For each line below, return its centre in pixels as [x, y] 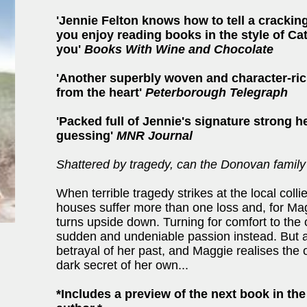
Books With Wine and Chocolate [179, 49]
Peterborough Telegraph [217, 93]
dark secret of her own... [122, 265]
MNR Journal [155, 136]
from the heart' [101, 93]
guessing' [86, 136]
